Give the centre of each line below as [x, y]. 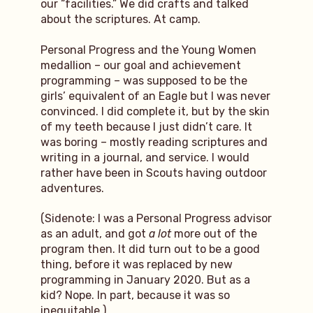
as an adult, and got [93, 233]
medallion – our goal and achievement [140, 65]
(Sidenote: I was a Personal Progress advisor [156, 218]
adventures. [72, 188]
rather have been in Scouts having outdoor [153, 173]
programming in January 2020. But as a [145, 279]
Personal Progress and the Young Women [148, 50]
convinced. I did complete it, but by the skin [155, 111]
